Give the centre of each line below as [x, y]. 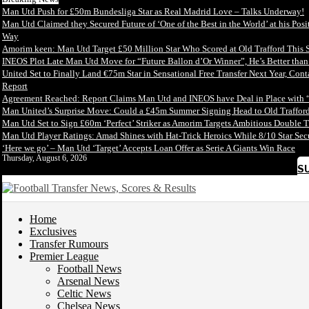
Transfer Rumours [69, 244]
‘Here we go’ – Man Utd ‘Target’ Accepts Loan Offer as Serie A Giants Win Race [149, 148]
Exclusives [53, 231]
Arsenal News [88, 281]
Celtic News [84, 293]
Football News [89, 269]
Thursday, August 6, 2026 [44, 158]
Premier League [64, 256]
